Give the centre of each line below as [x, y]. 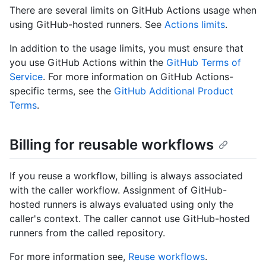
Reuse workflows [167, 256]
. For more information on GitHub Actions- [138, 77]
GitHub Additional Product [174, 91]
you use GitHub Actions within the [88, 63]
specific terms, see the [62, 91]
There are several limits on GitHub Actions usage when [133, 10]
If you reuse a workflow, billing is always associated [126, 175]
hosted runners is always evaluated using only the [121, 204]
